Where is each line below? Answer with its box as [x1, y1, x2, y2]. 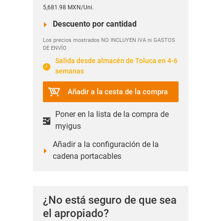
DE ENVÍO [42, 45, 67, 52]
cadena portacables [52, 151, 121, 161]
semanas [55, 67, 84, 75]
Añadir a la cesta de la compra [67, 87, 168, 97]
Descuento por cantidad [52, 19, 137, 29]
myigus [55, 121, 81, 131]
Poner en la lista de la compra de [55, 110, 169, 119]
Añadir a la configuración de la [52, 140, 159, 149]
